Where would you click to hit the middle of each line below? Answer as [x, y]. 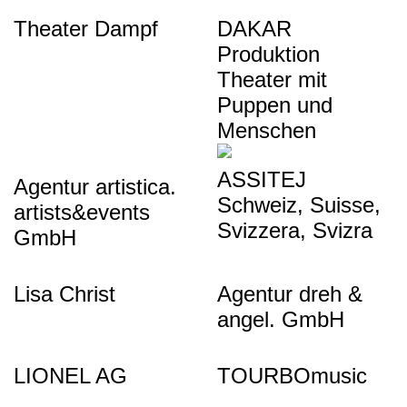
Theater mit [272, 79]
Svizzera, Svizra [295, 230]
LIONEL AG [70, 376]
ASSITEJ [262, 179]
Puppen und [275, 105]
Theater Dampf [86, 29]
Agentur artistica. [95, 187]
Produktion [268, 54]
